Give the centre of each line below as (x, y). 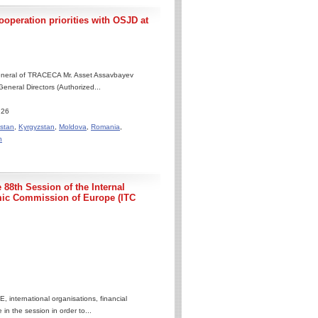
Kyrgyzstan (37, 127)
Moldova (73, 127)
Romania (105, 127)
